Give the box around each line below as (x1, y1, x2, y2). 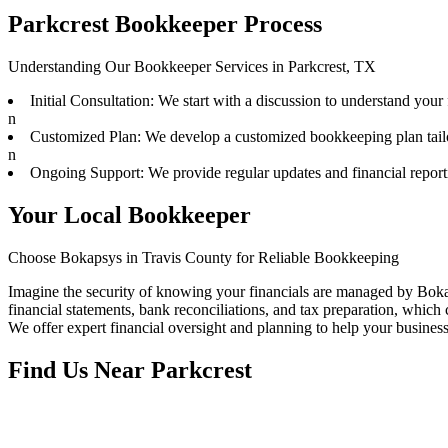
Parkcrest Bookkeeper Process (8, 11, 322, 38)
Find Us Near (8, 356, 151, 383)
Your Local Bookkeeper (8, 202, 251, 229)
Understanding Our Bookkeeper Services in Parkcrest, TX (8, 58, 376, 76)
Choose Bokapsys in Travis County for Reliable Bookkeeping (8, 249, 399, 267)
